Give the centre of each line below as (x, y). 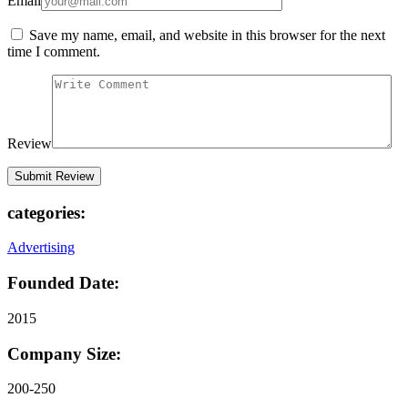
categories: (46, 212)
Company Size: (64, 353)
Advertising (41, 248)
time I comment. (54, 51)
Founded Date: (63, 283)
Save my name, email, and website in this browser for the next (207, 35)
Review (30, 143)
